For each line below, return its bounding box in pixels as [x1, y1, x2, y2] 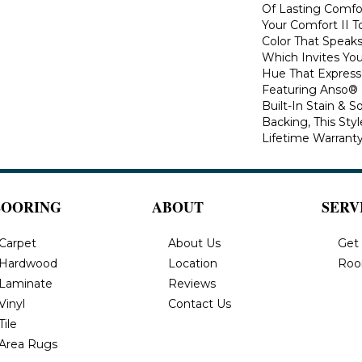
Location [168, 255, 217, 271]
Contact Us [168, 296, 231, 311]
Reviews [168, 276, 216, 291]
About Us [168, 235, 221, 250]
